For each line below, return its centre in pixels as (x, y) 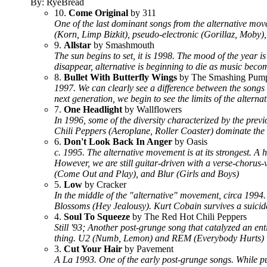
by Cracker (104, 184)
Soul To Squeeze (97, 217)
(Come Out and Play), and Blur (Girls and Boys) (147, 174)
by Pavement (148, 249)
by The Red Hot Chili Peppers (188, 217)
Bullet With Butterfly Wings (120, 77)
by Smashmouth (123, 45)
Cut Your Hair (93, 249)
